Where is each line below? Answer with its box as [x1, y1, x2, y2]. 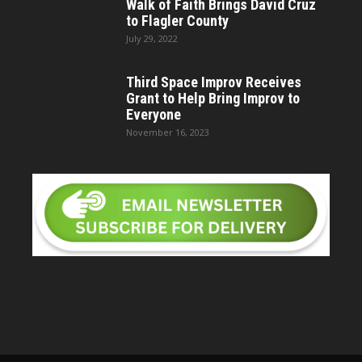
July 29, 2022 [126, 32, 178, 44]
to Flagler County [126, 12, 229, 29]
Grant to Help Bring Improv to [126, 90, 300, 107]
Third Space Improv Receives [126, 74, 301, 90]
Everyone [126, 106, 181, 123]
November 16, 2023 [126, 126, 209, 138]
